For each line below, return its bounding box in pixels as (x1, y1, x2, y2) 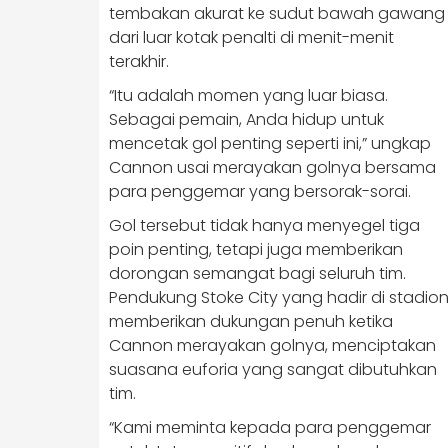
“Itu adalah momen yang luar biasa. (109, 84, 388, 107)
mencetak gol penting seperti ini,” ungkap (109, 132, 431, 155)
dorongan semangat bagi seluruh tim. (109, 262, 406, 285)
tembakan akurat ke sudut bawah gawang (109, 2, 445, 25)
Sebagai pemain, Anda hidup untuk (109, 108, 384, 131)
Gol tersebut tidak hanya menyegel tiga (109, 214, 420, 237)
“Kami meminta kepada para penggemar (109, 416, 431, 439)
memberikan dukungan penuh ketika (109, 310, 393, 333)
